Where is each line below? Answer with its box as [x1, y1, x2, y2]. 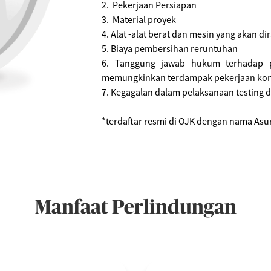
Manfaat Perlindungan [34, 198, 237, 218]
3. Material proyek [102, 13, 176, 26]
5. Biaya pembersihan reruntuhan [102, 42, 240, 55]
